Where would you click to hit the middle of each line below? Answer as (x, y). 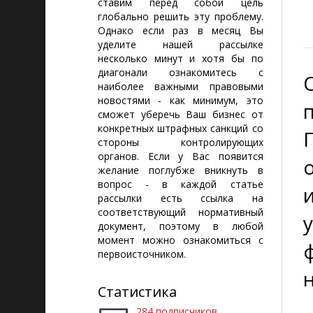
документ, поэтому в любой (181, 226)
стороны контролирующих (181, 142)
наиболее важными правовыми (181, 86)
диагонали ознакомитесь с (181, 72)
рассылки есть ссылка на (181, 198)
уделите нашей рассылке (181, 44)
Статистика (137, 292)
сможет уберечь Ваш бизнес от (181, 114)
